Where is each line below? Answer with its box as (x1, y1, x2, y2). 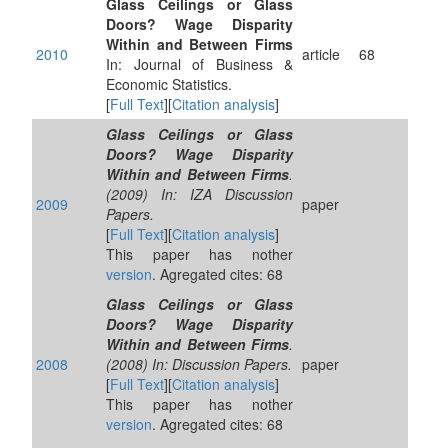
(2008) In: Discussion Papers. (106, 354, 292, 374)
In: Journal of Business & (106, 54, 293, 74)
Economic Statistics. (106, 74, 232, 94)
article (302, 44, 340, 64)
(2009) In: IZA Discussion (106, 184, 293, 204)
